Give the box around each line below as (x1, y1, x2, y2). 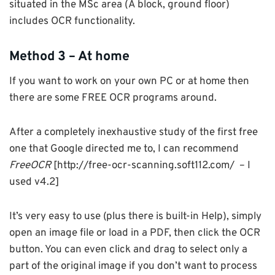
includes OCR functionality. (9, 15, 135, 29)
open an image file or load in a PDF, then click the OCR (9, 226, 260, 240)
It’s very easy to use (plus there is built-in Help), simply (9, 209, 261, 223)
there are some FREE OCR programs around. (9, 91, 217, 105)
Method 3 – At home (9, 48, 130, 65)
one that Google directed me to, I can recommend (9, 142, 239, 156)
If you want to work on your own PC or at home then (9, 74, 249, 88)
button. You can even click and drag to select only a (9, 242, 247, 257)
